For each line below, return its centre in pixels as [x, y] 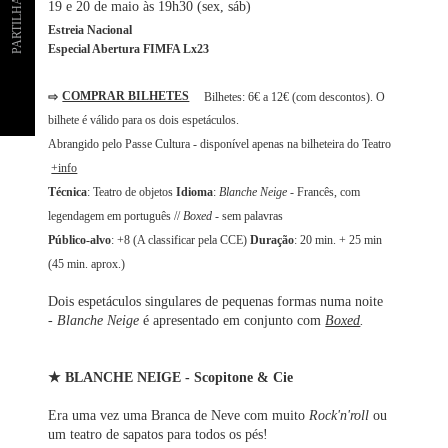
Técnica [68, 191]
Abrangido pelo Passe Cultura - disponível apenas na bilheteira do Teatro [220, 144]
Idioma [195, 191]
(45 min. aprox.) [88, 263]
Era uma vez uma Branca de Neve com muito [179, 415]
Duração [272, 239]
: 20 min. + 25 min [338, 239]
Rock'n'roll [339, 415]
